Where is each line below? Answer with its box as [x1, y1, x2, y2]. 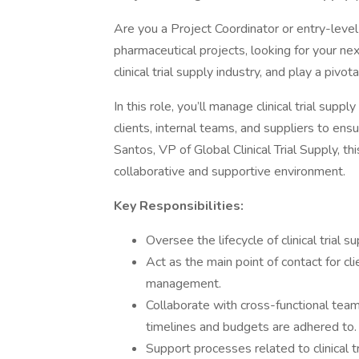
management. [146, 275, 221, 292]
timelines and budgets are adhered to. [146, 318, 357, 336]
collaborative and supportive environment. [114, 163, 345, 180]
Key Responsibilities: [114, 197, 244, 215]
